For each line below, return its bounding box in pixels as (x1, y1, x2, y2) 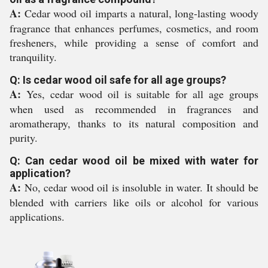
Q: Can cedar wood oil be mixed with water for (10, 154, 258, 167)
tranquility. (10, 50, 57, 64)
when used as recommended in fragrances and (10, 102, 258, 116)
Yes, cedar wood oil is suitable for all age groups (21, 87, 258, 101)
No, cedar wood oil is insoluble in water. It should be (21, 180, 258, 194)
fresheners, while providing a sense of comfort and (10, 35, 258, 50)
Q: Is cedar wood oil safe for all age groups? (10, 74, 226, 86)
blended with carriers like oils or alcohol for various (10, 195, 258, 209)
